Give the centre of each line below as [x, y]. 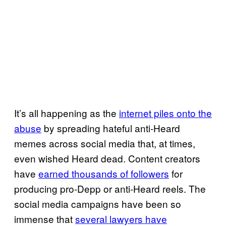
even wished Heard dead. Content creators [107, 158]
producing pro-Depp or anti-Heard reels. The [110, 189]
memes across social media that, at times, [105, 143]
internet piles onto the [165, 113]
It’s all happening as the [67, 113]
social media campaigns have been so [98, 204]
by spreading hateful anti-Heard [111, 128]
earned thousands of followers [104, 174]
